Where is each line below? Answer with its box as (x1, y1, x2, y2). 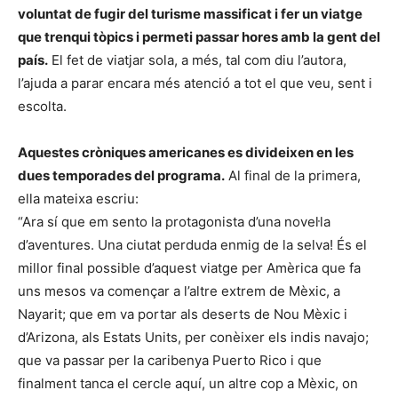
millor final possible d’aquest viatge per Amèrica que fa (18, 259, 361, 276)
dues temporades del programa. (18, 167, 225, 184)
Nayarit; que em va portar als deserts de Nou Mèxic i (18, 306, 347, 322)
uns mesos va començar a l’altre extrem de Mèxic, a (18, 283, 340, 299)
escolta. (18, 98, 67, 115)
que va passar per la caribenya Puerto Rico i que (18, 352, 322, 369)
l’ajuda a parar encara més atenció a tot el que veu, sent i (18, 75, 372, 92)
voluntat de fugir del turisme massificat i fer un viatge (18, 5, 362, 22)
